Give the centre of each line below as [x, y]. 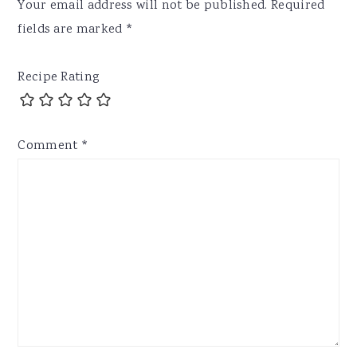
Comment [49, 147]
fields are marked [72, 30]
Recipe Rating [59, 78]
